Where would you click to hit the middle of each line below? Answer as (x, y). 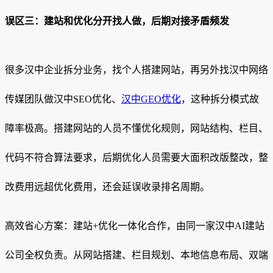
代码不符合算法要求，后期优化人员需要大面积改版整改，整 (136, 157)
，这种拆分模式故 (220, 99)
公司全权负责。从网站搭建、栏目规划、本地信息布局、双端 (136, 255)
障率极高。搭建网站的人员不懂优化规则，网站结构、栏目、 (136, 128)
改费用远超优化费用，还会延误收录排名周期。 (107, 186)
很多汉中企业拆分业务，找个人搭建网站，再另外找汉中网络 (136, 69)
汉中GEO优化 (151, 99)
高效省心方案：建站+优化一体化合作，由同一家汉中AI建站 (135, 225)
